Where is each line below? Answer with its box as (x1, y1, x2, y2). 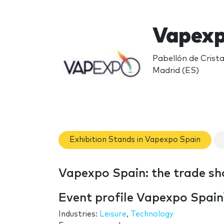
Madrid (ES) (152, 66, 199, 74)
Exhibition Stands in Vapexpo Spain (69, 136, 200, 144)
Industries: (58, 210, 99, 218)
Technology (130, 210, 173, 218)
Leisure (99, 210, 126, 218)
